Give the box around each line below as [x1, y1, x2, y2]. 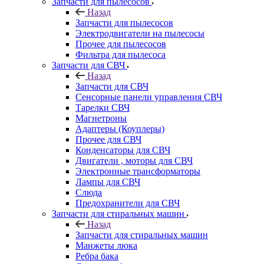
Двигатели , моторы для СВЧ [75, 155, 193, 166]
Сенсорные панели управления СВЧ [75, 91, 222, 102]
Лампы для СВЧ [75, 176, 140, 187]
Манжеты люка [75, 240, 137, 250]
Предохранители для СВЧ [75, 197, 180, 208]
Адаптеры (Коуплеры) [75, 123, 164, 134]
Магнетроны [75, 113, 127, 123]
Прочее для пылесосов [75, 38, 166, 49]
